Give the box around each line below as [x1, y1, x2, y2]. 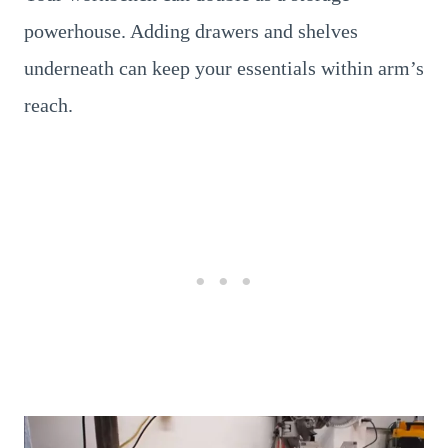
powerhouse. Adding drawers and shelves [24, 19, 358, 42]
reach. [24, 93, 73, 116]
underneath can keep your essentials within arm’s [24, 56, 424, 79]
